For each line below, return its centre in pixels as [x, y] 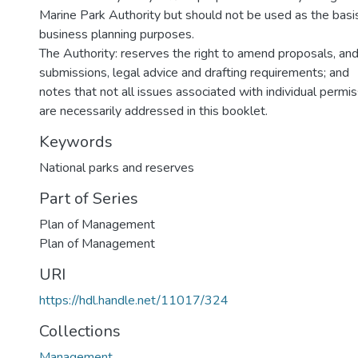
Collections [80, 331]
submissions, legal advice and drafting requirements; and [194, 73]
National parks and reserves [117, 168]
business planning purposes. [117, 34]
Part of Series [89, 199]
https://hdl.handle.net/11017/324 [134, 300]
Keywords [76, 142]
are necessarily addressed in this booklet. [153, 111]
